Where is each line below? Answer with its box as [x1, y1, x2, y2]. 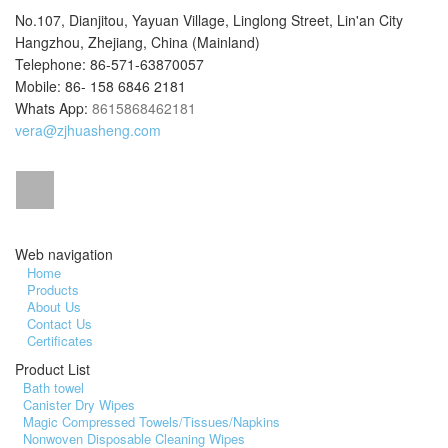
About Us [27, 297, 81, 317]
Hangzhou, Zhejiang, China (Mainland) [15, 32, 260, 53]
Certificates [27, 331, 93, 351]
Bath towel [23, 378, 84, 398]
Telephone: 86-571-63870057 [15, 54, 204, 75]
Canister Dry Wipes [23, 395, 135, 415]
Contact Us [27, 314, 92, 334]
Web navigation [15, 244, 113, 265]
